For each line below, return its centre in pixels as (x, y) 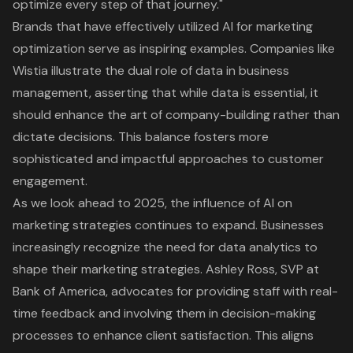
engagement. (50, 180)
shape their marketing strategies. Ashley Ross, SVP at (166, 269)
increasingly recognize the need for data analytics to (165, 247)
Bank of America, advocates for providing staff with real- (175, 291)
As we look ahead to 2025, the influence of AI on (152, 203)
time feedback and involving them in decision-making (164, 313)
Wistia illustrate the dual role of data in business (151, 70)
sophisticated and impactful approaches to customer (168, 158)
